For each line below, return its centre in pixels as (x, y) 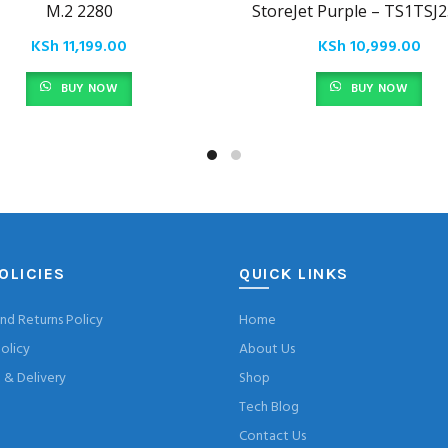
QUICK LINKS (294, 273)
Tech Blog (269, 407)
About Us (267, 349)
